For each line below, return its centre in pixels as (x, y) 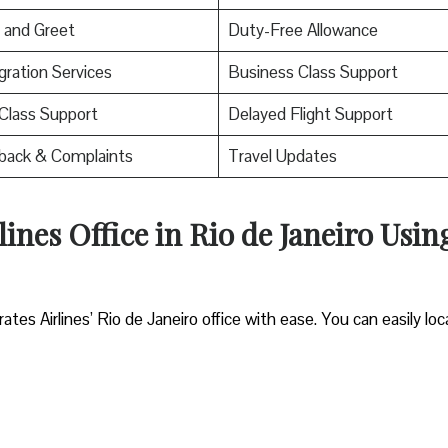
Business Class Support (312, 71)
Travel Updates (282, 155)
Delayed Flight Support (310, 113)
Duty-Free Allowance (302, 29)
